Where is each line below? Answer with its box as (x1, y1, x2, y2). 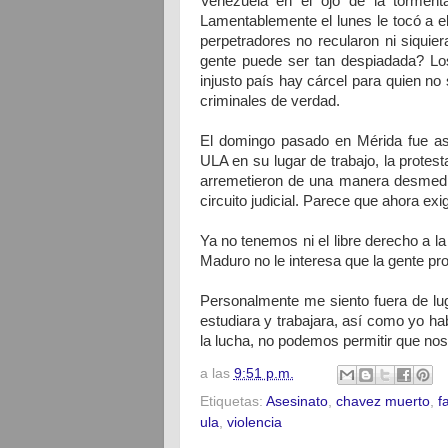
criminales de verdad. (199, 93, 340, 109)
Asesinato (265, 393, 328, 409)
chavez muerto (335, 393, 430, 409)
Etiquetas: (199, 393, 266, 409)
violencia (226, 414, 282, 430)
